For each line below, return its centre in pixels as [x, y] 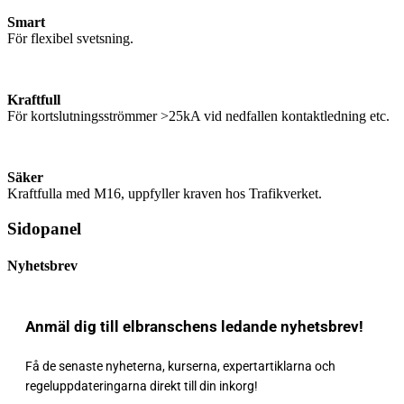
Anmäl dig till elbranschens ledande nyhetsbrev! [194, 326]
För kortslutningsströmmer [82, 115]
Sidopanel [44, 228]
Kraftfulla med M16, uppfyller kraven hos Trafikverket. [165, 193]
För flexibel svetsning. [70, 38]
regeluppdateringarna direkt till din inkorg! [142, 386]
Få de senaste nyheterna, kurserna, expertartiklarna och [180, 366]
